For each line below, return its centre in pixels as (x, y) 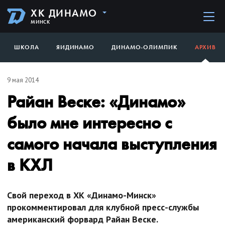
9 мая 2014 (23, 80)
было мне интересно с (89, 123)
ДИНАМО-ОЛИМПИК (145, 47)
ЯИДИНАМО (75, 47)
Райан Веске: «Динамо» (96, 101)
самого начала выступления (112, 144)
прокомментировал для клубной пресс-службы (103, 207)
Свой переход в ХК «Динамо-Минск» (82, 195)
